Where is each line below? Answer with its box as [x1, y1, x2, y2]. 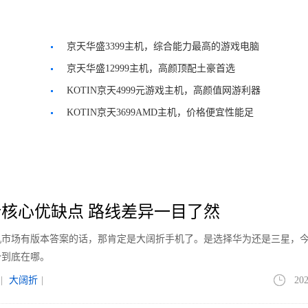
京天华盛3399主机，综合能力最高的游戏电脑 [67, 41, 259, 52]
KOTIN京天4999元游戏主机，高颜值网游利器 [67, 85, 261, 96]
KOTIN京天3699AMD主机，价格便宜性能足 [67, 107, 254, 118]
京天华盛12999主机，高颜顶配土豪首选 [67, 63, 235, 74]
